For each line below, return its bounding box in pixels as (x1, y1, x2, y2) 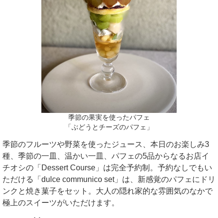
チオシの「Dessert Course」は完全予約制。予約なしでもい (2, 163, 212, 172)
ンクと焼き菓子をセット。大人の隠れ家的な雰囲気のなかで (2, 187, 213, 196)
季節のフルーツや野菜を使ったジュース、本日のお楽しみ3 (2, 140, 209, 149)
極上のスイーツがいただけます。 (2, 199, 119, 207)
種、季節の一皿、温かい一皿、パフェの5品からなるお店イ (2, 152, 209, 161)
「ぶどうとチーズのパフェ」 (65, 124, 153, 131)
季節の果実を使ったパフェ (68, 114, 150, 122)
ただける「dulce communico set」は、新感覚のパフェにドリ (2, 175, 216, 184)
